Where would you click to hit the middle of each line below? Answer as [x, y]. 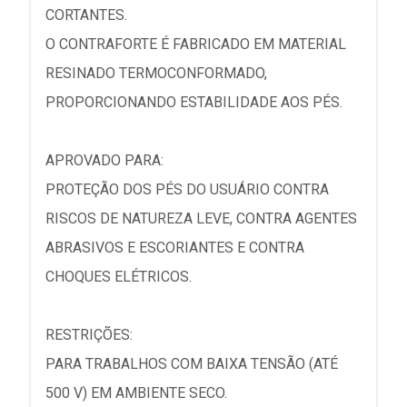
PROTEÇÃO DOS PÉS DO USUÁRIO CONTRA [187, 189]
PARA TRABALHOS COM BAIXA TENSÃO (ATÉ [192, 364]
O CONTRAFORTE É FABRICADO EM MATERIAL [196, 44]
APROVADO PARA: [104, 160]
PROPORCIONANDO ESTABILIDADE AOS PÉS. [194, 102]
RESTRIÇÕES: [89, 335]
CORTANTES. [86, 15]
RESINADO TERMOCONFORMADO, [156, 73]
